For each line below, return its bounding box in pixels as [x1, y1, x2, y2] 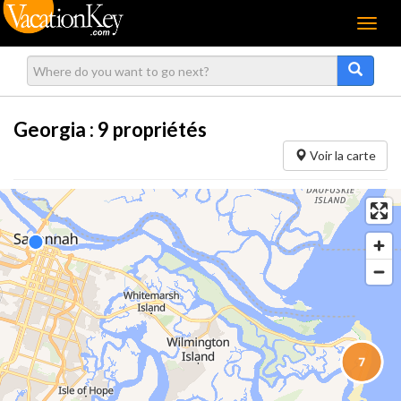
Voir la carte [307, 148, 376, 163]
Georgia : [13, 117, 98, 141]
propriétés [109, 117, 207, 141]
